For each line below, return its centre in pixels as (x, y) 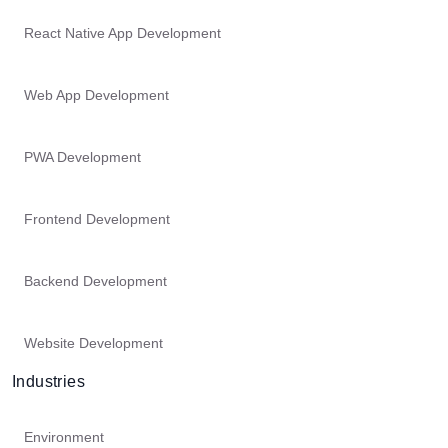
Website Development (93, 343)
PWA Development (82, 157)
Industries (48, 382)
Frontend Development (97, 219)
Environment (64, 437)
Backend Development (95, 281)
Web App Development (96, 95)
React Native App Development (122, 33)
